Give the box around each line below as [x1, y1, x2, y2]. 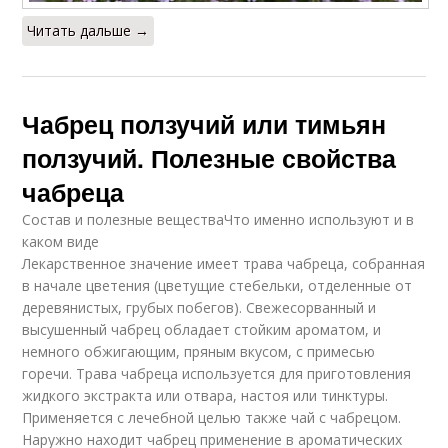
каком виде [22, 231, 100, 251]
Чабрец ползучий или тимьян [22, 105, 387, 142]
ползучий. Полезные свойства [22, 139, 397, 176]
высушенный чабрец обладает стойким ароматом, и [22, 319, 382, 339]
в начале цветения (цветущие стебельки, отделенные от [22, 275, 413, 295]
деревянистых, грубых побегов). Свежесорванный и [22, 297, 377, 317]
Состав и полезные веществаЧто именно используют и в [22, 209, 415, 229]
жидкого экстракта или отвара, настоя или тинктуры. [22, 385, 389, 405]
